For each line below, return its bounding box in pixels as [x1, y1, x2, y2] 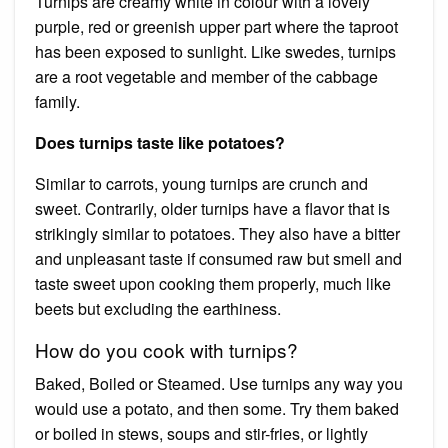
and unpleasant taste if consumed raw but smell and [35, 246, 402, 270]
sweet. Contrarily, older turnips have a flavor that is [35, 196, 390, 220]
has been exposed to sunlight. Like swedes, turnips [35, 39, 396, 63]
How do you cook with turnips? [35, 335, 298, 363]
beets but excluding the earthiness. [35, 296, 281, 320]
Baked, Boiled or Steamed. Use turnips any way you [35, 371, 403, 395]
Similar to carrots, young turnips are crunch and [35, 171, 368, 195]
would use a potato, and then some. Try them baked [35, 396, 399, 420]
